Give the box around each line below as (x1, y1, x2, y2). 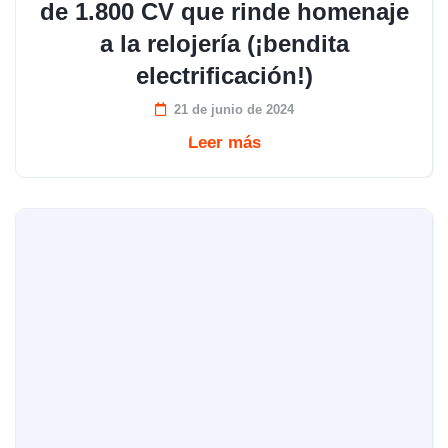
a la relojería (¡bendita (99, 30, 349, 57)
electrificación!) (135, 62, 313, 89)
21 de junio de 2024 (173, 102, 294, 117)
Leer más (187, 133, 261, 152)
